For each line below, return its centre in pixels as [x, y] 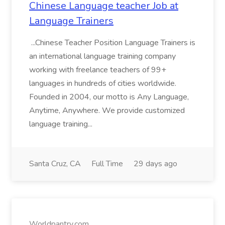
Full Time [107, 164]
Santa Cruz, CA [55, 164]
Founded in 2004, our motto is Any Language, [109, 97]
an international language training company [102, 56]
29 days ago [155, 164]
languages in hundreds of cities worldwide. [103, 83]
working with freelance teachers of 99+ [98, 70]
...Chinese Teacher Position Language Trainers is [112, 43]
